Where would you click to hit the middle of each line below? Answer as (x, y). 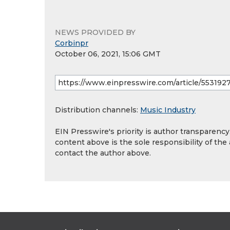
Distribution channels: (98, 110)
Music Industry (168, 110)
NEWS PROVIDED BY (95, 33)
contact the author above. (103, 153)
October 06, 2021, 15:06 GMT (108, 54)
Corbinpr (72, 43)
